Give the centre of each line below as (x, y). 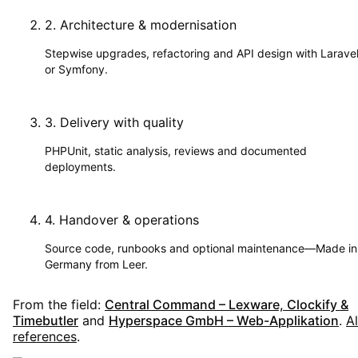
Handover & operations (129, 219)
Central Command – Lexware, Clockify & (227, 304)
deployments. (80, 166)
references (45, 336)
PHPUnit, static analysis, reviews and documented (176, 150)
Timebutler (46, 320)
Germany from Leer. (96, 264)
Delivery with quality (122, 122)
